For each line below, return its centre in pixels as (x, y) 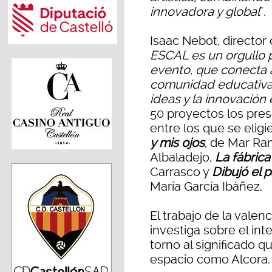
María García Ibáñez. (206, 187)
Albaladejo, (182, 158)
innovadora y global (205, 12)
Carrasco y (181, 172)
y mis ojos (177, 143)
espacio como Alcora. (210, 260)
